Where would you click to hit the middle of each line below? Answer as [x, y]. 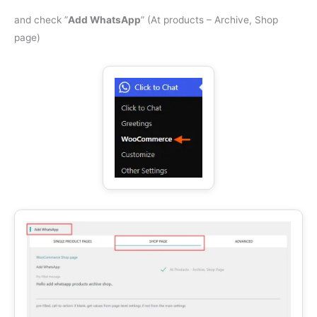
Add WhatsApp [104, 19]
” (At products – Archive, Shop [209, 19]
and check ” [41, 19]
